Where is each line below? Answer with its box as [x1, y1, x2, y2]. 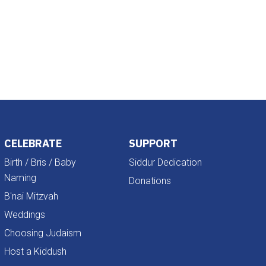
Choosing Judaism [4, 227, 81, 239]
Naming [4, 172, 36, 183]
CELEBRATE [4, 136, 62, 150]
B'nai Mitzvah [4, 190, 58, 202]
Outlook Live [2, 20, 55, 34]
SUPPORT [129, 136, 178, 150]
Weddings [4, 208, 45, 220]
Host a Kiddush [4, 245, 66, 257]
